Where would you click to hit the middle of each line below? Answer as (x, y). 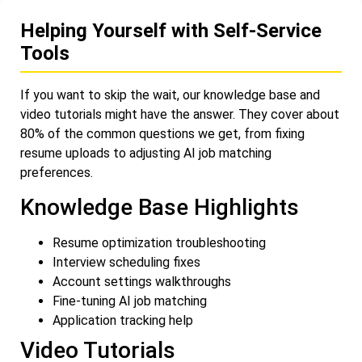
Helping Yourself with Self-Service (171, 30)
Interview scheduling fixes (126, 263)
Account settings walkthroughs (142, 282)
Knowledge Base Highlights (160, 208)
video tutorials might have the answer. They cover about (180, 114)
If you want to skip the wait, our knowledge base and (170, 95)
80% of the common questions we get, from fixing (162, 133)
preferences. (57, 172)
